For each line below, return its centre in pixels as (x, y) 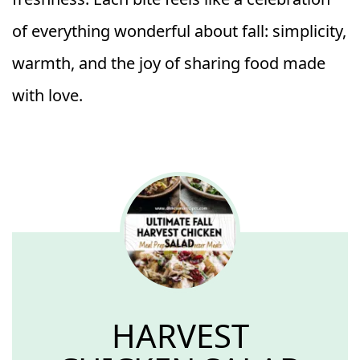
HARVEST (180, 335)
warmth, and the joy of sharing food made (169, 63)
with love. (47, 95)
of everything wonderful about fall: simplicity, (179, 31)
